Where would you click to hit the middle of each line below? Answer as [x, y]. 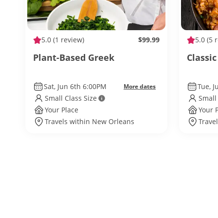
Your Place [62, 110]
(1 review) [68, 40]
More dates [140, 86]
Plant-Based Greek [74, 57]
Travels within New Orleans [90, 121]
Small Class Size [71, 98]
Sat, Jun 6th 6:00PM [75, 86]
